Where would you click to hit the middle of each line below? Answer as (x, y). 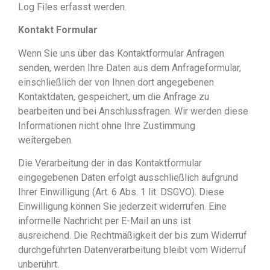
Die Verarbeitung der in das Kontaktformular (110, 163)
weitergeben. (46, 140)
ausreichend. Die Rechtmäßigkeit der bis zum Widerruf (133, 235)
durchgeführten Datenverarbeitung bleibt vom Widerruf (132, 250)
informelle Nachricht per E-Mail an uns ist (105, 221)
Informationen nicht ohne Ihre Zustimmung (107, 125)
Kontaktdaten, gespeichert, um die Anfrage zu (114, 96)
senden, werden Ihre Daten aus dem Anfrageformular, (130, 67)
